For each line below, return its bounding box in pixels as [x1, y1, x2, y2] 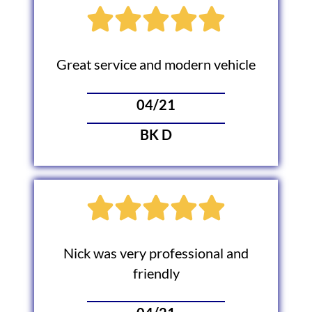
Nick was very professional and [63, 244, 249, 261]
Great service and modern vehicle [56, 56, 256, 73]
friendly [132, 265, 180, 281]
